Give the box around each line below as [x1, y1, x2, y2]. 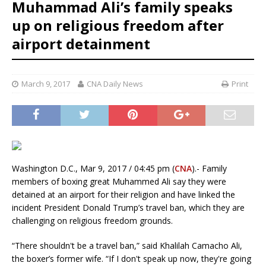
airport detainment [12, 34, 150, 54]
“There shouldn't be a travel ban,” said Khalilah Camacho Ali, [12, 240, 242, 252]
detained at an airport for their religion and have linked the [12, 189, 235, 201]
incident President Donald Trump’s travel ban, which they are [12, 202, 245, 214]
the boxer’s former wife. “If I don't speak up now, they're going [12, 253, 251, 265]
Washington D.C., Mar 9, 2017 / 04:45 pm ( [12, 163, 175, 175]
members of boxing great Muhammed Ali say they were [12, 176, 226, 188]
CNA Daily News [87, 78, 143, 90]
